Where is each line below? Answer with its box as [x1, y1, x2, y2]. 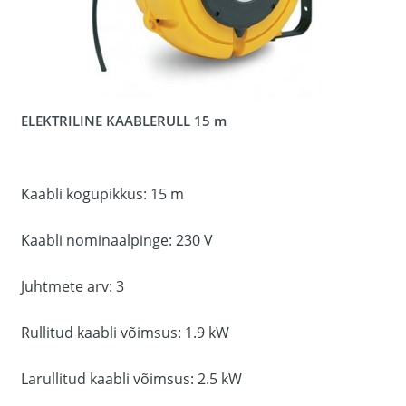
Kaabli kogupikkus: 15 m [21, 184, 184, 204]
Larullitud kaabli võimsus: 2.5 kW [21, 369, 242, 389]
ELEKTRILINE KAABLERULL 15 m [21, 111, 227, 130]
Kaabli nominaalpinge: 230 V [21, 230, 213, 250]
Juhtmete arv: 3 [21, 276, 124, 296]
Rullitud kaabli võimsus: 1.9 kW [21, 323, 229, 343]
